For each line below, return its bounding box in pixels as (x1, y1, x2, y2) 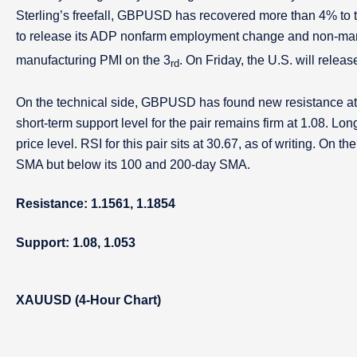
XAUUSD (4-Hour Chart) (16, 293, 161, 307)
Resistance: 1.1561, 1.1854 (16, 197, 175, 210)
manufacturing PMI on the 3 (16, 53, 171, 67)
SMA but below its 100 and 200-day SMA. (16, 158, 250, 171)
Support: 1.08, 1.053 (16, 236, 135, 249)
